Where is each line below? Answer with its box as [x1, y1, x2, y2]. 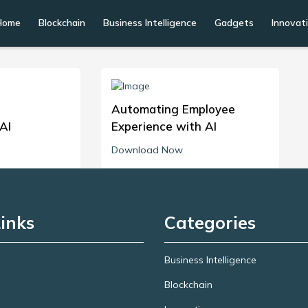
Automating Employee [111, 102, 235, 116]
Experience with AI [111, 119, 217, 133]
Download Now [111, 144, 183, 156]
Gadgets [214, 16, 254, 29]
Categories [164, 212, 256, 233]
